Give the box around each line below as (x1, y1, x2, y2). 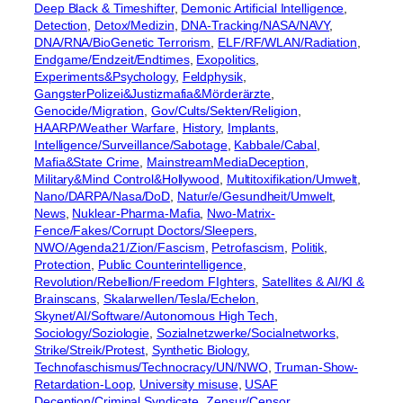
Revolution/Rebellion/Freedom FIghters (34, 274, 255, 290)
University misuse (139, 377, 238, 392)
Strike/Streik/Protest (34, 343, 145, 358)
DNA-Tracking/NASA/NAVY (181, 18, 330, 33)
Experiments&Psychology (34, 69, 175, 85)
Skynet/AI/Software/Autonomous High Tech (34, 309, 275, 324)
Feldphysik (182, 69, 243, 85)
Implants (227, 121, 276, 136)
